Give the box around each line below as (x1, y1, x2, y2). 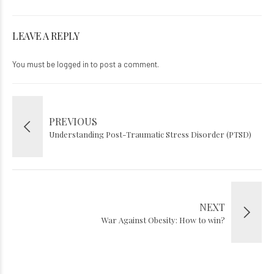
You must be (12, 59, 57, 69)
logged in (57, 59, 89, 69)
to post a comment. (89, 59, 159, 69)
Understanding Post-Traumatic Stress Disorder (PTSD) (49, 128, 251, 139)
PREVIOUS (49, 114, 97, 128)
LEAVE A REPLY (12, 29, 80, 42)
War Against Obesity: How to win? (102, 214, 225, 225)
